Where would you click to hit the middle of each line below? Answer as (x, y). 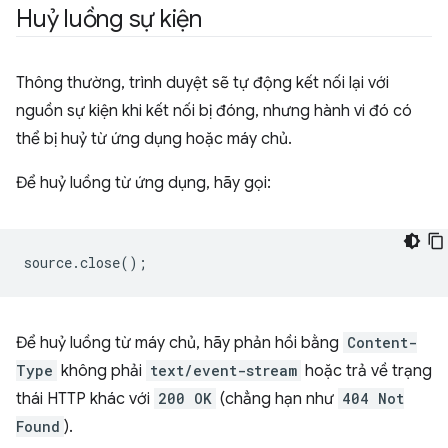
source (48, 262)
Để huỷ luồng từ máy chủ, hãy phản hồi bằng (179, 343)
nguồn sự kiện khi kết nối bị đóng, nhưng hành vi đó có (214, 111)
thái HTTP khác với (85, 399)
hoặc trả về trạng (366, 371)
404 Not (373, 398)
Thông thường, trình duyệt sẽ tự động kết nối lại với (202, 83)
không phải (101, 371)
